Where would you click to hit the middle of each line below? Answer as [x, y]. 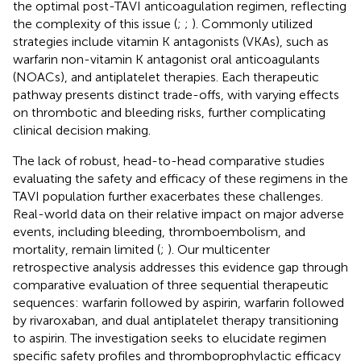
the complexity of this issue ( [95, 23]
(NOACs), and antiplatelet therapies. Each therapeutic [166, 77]
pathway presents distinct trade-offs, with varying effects [176, 94]
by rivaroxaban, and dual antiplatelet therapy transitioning [176, 320]
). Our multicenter [219, 249]
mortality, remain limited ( [87, 249]
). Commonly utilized [252, 23]
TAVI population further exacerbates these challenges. [168, 196]
